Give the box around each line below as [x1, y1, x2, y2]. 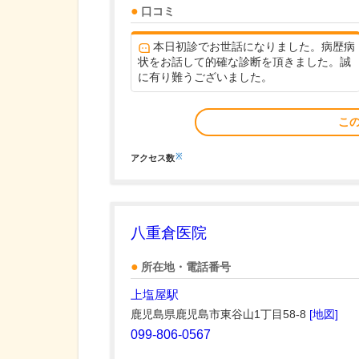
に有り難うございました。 [138, 71, 272, 83]
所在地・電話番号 [141, 261, 231, 273]
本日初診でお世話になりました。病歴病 [153, 40, 355, 53]
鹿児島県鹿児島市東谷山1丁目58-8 [131, 308, 309, 321]
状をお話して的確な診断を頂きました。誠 [138, 55, 351, 68]
